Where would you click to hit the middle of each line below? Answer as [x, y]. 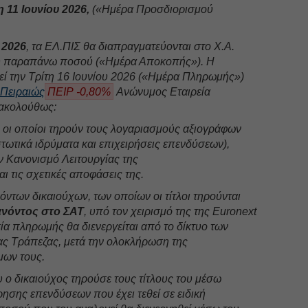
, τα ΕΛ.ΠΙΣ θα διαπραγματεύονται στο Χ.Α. [131, 46]
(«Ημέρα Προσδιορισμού [152, 9]
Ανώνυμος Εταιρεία [162, 91]
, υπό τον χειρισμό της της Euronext [170, 211]
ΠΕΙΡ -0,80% [79, 91]
